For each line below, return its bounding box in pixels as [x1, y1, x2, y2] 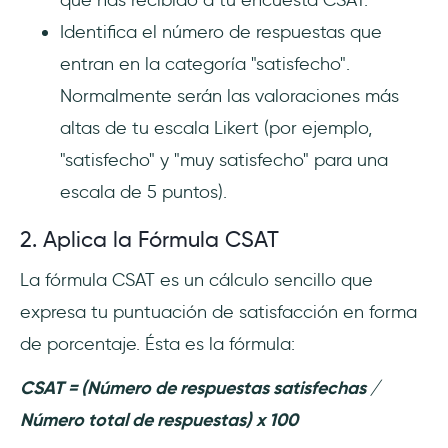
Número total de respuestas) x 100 [20, 408, 298, 431]
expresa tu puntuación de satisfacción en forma [20, 300, 417, 323]
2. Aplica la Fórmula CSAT [20, 225, 279, 253]
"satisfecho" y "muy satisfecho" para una [60, 148, 388, 171]
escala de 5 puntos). [60, 180, 227, 203]
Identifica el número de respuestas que [60, 20, 382, 43]
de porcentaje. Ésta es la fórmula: [20, 332, 295, 355]
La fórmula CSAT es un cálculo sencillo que [20, 268, 373, 291]
